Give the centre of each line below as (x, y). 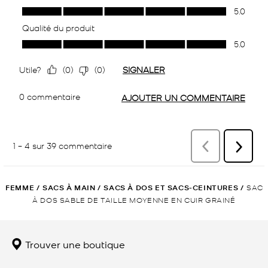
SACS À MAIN (69, 187)
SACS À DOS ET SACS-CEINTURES (171, 187)
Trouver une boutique (74, 244)
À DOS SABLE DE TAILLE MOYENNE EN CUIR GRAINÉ (134, 199)
